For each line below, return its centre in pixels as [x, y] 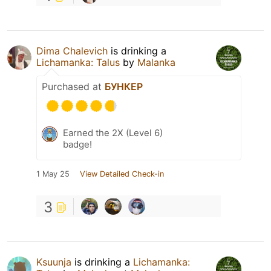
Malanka [156, 63]
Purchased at [73, 87]
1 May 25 [53, 174]
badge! [77, 145]
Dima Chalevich [72, 51]
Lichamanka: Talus [78, 63]
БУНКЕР [124, 87]
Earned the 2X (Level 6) [113, 133]
